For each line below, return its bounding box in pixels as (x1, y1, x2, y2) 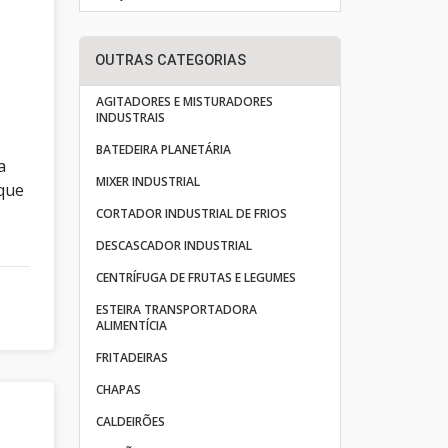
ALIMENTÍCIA (95, 317, 167, 334)
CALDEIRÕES (95, 413, 165, 430)
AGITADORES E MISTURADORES (95, 93, 273, 110)
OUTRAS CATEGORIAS (94, 52, 246, 69)
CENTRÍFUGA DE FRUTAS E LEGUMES (95, 269, 296, 286)
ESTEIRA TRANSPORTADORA (95, 301, 257, 318)
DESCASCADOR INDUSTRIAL (95, 237, 252, 254)
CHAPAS (95, 381, 141, 398)
